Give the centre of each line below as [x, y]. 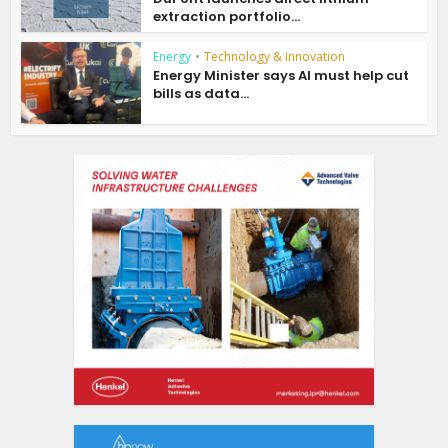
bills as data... [201, 93]
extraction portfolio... [227, 17]
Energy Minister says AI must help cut [281, 75]
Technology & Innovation [275, 56]
